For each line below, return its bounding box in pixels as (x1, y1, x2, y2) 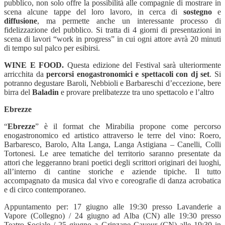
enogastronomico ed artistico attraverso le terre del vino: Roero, (4, 131, 221, 140)
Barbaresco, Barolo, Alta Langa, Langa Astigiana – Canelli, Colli (4, 140, 221, 149)
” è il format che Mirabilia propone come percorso (35, 122, 221, 131)
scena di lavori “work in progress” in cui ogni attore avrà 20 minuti (4, 34, 221, 43)
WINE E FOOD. (4, 60, 67, 69)
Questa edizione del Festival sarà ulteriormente (67, 60, 221, 69)
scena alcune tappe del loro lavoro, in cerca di (4, 7, 183, 16)
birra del (4, 87, 32, 96)
